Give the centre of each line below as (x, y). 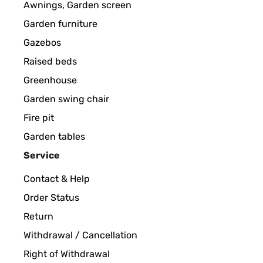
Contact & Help (57, 179)
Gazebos (42, 43)
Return (38, 216)
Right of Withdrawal (67, 254)
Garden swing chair (66, 99)
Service (42, 155)
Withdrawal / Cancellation (80, 235)
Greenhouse (50, 80)
